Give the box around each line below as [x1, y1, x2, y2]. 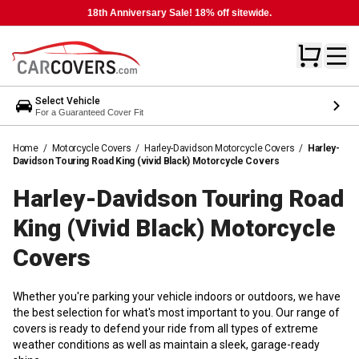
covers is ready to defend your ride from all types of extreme [13, 321, 318, 335]
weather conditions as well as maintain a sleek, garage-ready [13, 337, 320, 351]
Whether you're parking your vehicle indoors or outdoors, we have [13, 289, 341, 303]
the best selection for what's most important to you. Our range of [13, 305, 340, 319]
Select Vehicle [35, 95, 100, 107]
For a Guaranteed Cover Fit [35, 107, 143, 117]
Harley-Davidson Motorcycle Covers [144, 142, 295, 154]
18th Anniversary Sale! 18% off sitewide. [87, 7, 272, 18]
